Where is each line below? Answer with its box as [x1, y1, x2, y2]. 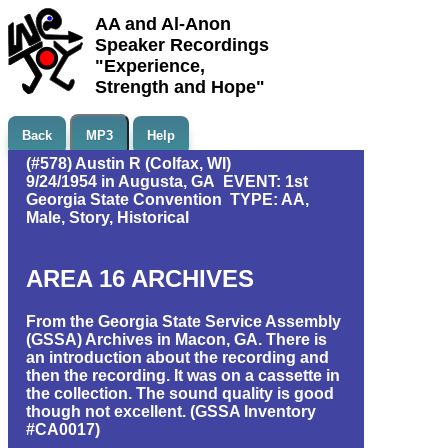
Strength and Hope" [95, 77, 265, 97]
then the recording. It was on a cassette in [26, 366, 340, 384]
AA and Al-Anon [95, 14, 231, 34]
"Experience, [95, 56, 205, 76]
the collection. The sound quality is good [26, 384, 334, 402]
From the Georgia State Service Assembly [26, 312, 341, 330]
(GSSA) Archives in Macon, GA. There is [26, 330, 327, 348]
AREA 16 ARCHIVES [26, 264, 254, 292]
